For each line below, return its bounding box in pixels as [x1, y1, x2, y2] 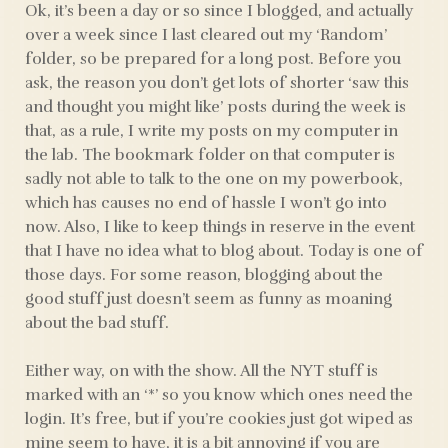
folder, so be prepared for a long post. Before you [25, 49, 401, 69]
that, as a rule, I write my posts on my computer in [25, 121, 398, 141]
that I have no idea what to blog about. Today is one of [25, 241, 423, 261]
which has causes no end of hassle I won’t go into [25, 193, 387, 213]
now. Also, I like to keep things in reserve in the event [25, 217, 415, 237]
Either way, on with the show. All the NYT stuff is [25, 361, 378, 381]
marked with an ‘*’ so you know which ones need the [25, 385, 413, 405]
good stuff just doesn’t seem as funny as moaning [25, 289, 392, 309]
